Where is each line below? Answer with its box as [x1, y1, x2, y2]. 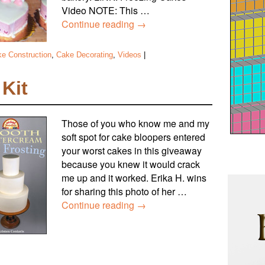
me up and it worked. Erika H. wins [62, 171, 206, 185]
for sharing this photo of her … [62, 185, 187, 199]
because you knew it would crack [62, 157, 200, 172]
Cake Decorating [56, 50, 113, 59]
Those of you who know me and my [62, 117, 209, 131]
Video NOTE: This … [62, 3, 150, 17]
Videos [118, 50, 141, 59]
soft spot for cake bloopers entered [62, 130, 205, 144]
